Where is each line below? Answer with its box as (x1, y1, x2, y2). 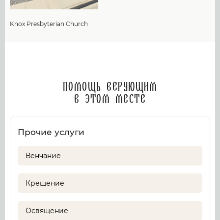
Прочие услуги (18, 127, 84, 137)
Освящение (26, 206, 68, 215)
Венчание (26, 151, 61, 160)
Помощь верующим (62, 80, 158, 95)
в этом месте (74, 92, 146, 107)
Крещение (26, 179, 64, 188)
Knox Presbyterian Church (10, 20, 88, 27)
